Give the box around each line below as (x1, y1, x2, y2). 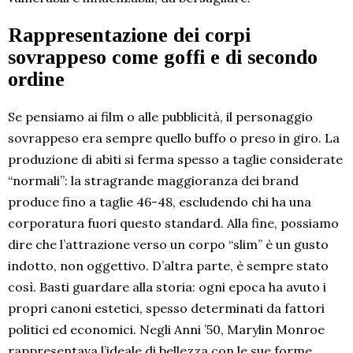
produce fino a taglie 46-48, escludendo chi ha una (8, 193, 311, 210)
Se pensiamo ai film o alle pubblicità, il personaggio (8, 108, 313, 124)
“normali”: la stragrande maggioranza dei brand (8, 172, 299, 188)
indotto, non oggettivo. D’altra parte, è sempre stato (8, 257, 329, 273)
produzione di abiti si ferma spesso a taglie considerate (8, 150, 343, 167)
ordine (8, 67, 65, 91)
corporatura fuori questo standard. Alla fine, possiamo (8, 214, 339, 231)
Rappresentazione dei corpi (8, 23, 251, 46)
